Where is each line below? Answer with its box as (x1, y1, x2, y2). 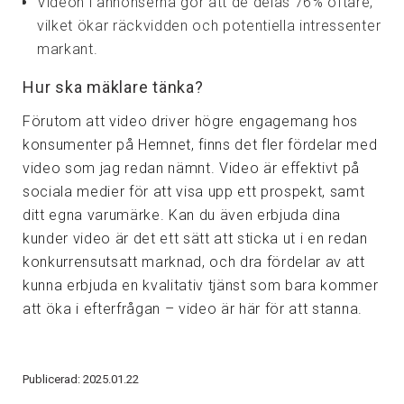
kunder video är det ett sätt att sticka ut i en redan (23, 230, 368, 248)
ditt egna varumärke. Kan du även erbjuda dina (23, 207, 342, 225)
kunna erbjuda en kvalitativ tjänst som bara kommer (23, 277, 379, 295)
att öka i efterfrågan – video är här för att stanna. (23, 300, 363, 318)
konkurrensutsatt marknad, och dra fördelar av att (23, 253, 365, 271)
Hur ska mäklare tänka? (23, 77, 204, 96)
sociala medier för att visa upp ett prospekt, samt (23, 183, 365, 201)
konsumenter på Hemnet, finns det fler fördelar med (23, 136, 378, 154)
